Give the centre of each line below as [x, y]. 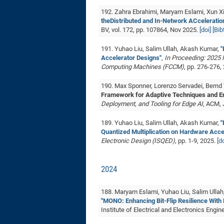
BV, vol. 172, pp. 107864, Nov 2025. [150, 30]
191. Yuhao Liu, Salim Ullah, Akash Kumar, [161, 49]
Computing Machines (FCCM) [142, 67]
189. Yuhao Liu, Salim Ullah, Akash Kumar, [161, 123]
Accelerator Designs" [131, 58]
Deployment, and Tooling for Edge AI [152, 104]
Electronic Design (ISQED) [138, 141]
